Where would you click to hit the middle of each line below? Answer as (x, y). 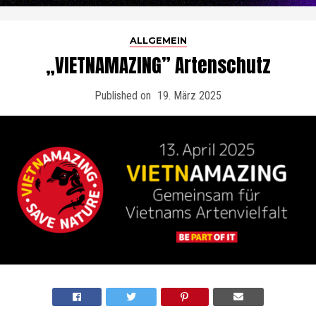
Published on (123, 96)
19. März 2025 (189, 96)
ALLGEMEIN (158, 41)
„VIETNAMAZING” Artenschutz (158, 65)
